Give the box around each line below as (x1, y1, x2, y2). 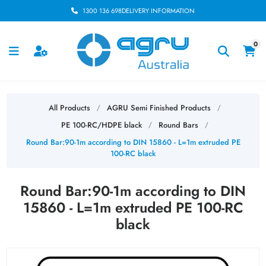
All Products (48, 102, 90, 113)
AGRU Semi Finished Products (106, 102, 211, 113)
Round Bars (158, 119, 198, 131)
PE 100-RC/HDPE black (61, 119, 142, 131)
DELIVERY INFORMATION (122, 6, 195, 15)
